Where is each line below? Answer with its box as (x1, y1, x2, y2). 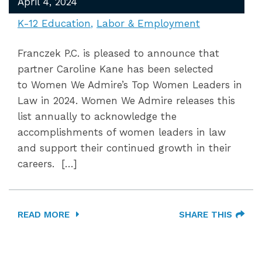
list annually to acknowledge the (18, 111, 177, 122)
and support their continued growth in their (18, 142, 231, 154)
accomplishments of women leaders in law (18, 126, 226, 138)
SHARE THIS (179, 209, 232, 220)
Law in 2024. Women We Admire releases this (18, 95, 235, 106)
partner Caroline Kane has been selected (18, 63, 213, 75)
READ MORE (18, 209, 73, 220)
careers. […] (18, 158, 77, 170)
